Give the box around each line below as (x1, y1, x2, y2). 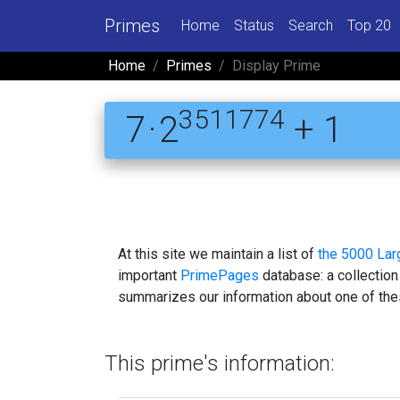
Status (234, 16, 274, 34)
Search (288, 16, 333, 34)
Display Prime (232, 56, 321, 74)
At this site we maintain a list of (118, 245, 318, 262)
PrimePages (180, 266, 259, 284)
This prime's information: (104, 350, 335, 376)
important (118, 266, 180, 284)
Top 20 (347, 16, 391, 34)
